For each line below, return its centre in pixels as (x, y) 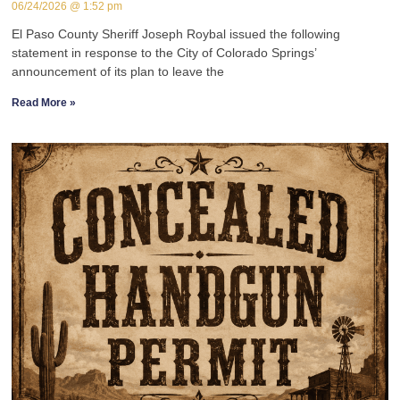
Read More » (44, 103)
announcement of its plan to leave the (118, 72)
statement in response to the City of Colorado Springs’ (164, 53)
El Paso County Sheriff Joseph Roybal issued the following (176, 34)
